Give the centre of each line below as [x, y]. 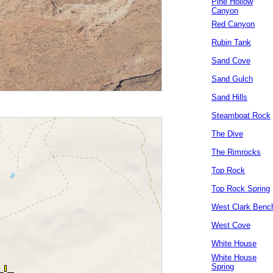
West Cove [231, 225]
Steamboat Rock [241, 115]
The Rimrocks [236, 152]
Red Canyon [233, 24]
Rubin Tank [231, 42]
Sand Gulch [232, 79]
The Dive [227, 134]
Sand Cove [231, 61]
